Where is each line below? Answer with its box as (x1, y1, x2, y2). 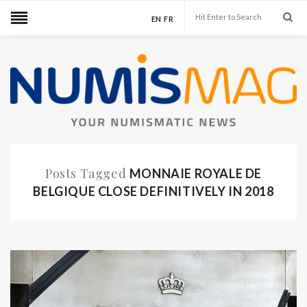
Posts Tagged (45, 165, 130, 182)
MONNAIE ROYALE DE (129, 166, 262, 181)
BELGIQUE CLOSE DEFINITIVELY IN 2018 (33, 184, 274, 199)
